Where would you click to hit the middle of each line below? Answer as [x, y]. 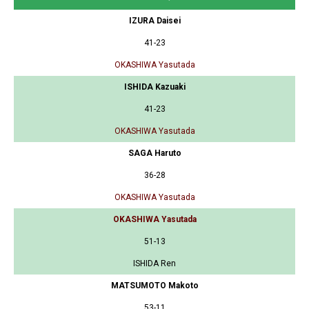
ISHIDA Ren [154, 263]
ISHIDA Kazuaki [154, 87]
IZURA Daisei [154, 20]
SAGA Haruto [154, 153]
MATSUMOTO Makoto [154, 285]
